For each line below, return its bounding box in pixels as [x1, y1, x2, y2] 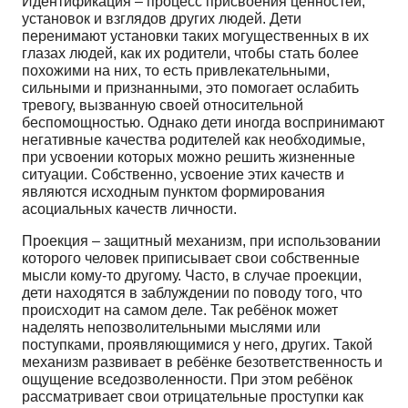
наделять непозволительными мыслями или [22, 319, 321, 335]
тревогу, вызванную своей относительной [22, 97, 303, 113]
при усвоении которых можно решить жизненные [22, 148, 355, 165]
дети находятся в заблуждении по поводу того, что [22, 284, 362, 301]
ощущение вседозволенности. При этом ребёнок [22, 371, 352, 387]
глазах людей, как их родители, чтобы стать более [22, 45, 359, 61]
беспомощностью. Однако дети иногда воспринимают [22, 114, 384, 130]
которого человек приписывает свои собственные [22, 250, 360, 266]
